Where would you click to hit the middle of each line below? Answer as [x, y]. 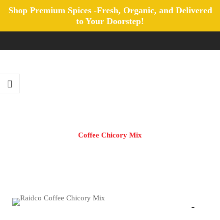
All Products [110, 115]
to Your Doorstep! [110, 21]
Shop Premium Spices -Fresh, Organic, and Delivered [110, 10]
